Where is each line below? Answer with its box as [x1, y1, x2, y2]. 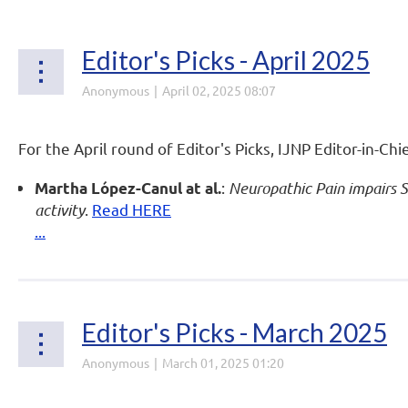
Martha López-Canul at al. [35, 178, 221, 198]
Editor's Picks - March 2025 [82, 317, 387, 348]
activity [35, 199, 85, 219]
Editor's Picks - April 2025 [82, 45, 370, 76]
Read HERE [92, 199, 171, 219]
